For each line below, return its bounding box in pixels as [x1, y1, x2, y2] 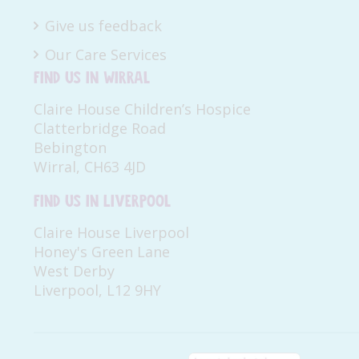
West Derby [34, 261, 115, 281]
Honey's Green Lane [34, 242, 170, 262]
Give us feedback [45, 16, 162, 36]
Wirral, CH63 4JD [34, 157, 146, 177]
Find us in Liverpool [34, 190, 171, 213]
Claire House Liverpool [34, 223, 189, 243]
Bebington [34, 138, 107, 158]
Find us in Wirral [34, 67, 150, 90]
